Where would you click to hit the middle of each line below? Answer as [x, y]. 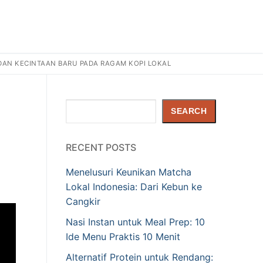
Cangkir [83, 202]
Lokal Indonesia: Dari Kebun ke [134, 187]
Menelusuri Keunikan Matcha [129, 172]
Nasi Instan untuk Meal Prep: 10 [135, 222]
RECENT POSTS [101, 148]
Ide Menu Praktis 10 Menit [123, 237]
